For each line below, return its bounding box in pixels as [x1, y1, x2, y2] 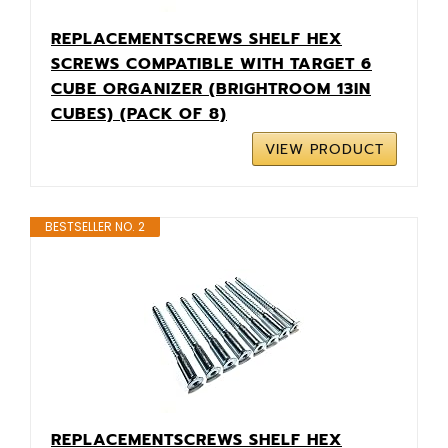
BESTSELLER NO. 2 [45, 217, 145, 235]
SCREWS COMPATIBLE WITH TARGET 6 [51, 51, 372, 76]
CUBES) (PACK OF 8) [51, 101, 227, 126]
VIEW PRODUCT [265, 138, 384, 160]
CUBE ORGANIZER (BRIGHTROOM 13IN [51, 76, 371, 101]
